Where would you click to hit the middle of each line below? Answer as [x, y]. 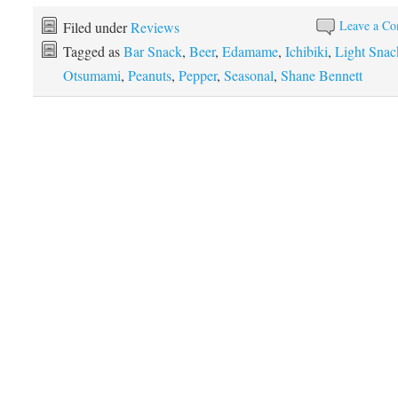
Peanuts [149, 75]
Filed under [96, 27]
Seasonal [248, 75]
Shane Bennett [321, 75]
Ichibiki [306, 51]
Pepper [197, 75]
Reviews [155, 27]
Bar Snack [152, 51]
